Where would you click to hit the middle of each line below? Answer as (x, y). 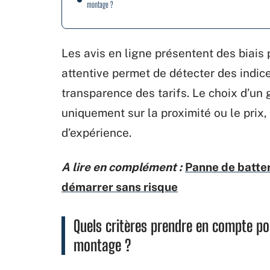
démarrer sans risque (120, 187)
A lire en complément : (122, 167)
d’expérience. (96, 132)
